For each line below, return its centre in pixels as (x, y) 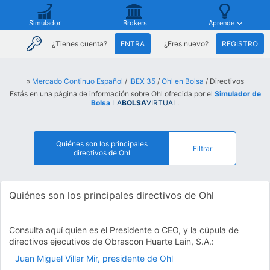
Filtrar (202, 148)
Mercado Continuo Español (77, 81)
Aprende (221, 23)
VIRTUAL (162, 103)
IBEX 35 (142, 81)
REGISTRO (240, 44)
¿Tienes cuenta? (80, 44)
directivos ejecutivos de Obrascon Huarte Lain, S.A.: (111, 241)
